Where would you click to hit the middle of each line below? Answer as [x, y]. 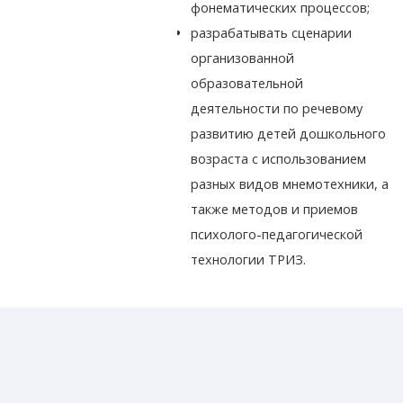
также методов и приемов [275, 210]
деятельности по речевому [277, 109]
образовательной [247, 84]
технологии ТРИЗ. [249, 260]
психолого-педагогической [277, 235]
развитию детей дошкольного [289, 134]
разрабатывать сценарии [272, 33]
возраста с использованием [279, 159]
